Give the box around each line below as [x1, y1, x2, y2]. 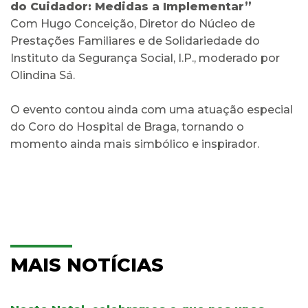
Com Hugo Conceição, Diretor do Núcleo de [10, 16, 255, 30]
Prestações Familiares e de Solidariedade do [10, 34, 260, 47]
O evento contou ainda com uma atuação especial [10, 102, 293, 116]
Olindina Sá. [10, 68, 75, 82]
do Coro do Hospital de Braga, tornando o [10, 120, 244, 133]
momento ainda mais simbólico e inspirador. [10, 137, 259, 151]
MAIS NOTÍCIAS [10, 253, 164, 276]
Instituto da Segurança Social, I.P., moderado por [10, 51, 280, 65]
